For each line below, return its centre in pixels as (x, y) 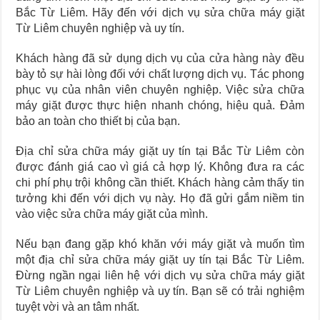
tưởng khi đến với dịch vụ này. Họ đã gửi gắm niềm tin (160, 199)
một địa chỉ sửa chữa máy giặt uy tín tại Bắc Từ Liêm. (160, 260)
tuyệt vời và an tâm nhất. (78, 307)
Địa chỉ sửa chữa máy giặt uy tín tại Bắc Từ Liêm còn (160, 151)
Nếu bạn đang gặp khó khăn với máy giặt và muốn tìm (160, 244)
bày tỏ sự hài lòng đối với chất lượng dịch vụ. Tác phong (160, 74)
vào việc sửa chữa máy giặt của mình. (112, 214)
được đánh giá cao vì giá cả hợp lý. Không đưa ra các (160, 167)
